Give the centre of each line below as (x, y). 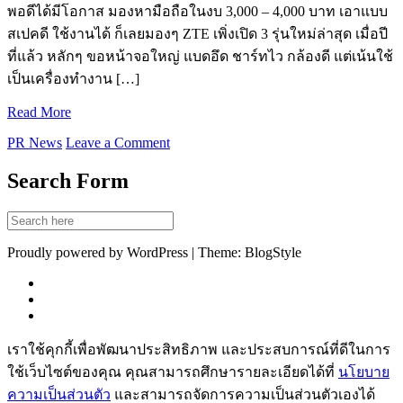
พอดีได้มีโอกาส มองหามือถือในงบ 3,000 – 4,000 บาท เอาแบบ (197, 11)
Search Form (68, 180)
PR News (35, 142)
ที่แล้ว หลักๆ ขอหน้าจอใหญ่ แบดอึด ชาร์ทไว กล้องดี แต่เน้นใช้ (200, 56)
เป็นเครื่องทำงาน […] (73, 78)
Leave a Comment (118, 142)
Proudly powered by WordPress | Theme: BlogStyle (154, 252)
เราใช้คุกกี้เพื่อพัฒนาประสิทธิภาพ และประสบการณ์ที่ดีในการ (199, 349)
